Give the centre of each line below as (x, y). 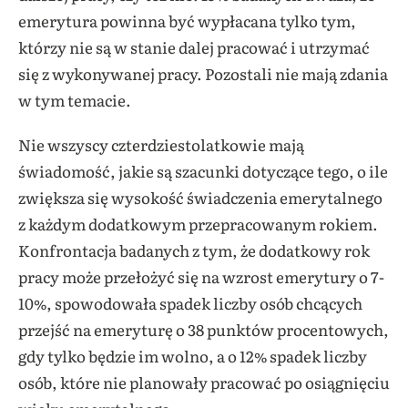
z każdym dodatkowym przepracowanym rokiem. (198, 224)
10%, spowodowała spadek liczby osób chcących (190, 303)
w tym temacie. (75, 100)
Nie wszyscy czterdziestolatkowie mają (161, 145)
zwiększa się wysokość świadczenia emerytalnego (200, 198)
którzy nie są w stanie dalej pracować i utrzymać (194, 47)
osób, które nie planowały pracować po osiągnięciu (204, 382)
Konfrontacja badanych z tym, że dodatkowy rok (194, 250)
